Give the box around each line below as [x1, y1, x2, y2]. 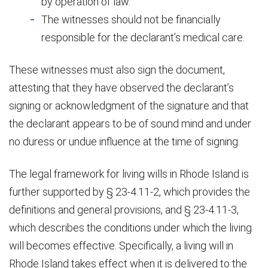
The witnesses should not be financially [41, 13, 221, 26]
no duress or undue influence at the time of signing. [9, 135, 240, 148]
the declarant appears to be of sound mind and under [9, 117, 251, 130]
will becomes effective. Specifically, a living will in [9, 239, 233, 252]
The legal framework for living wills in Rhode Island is [9, 167, 249, 180]
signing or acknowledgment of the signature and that [9, 99, 249, 112]
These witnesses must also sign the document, [9, 63, 225, 76]
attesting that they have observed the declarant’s [9, 81, 234, 94]
